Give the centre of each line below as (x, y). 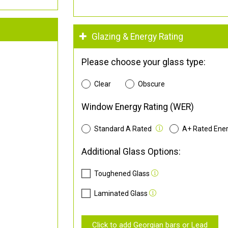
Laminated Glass (121, 193)
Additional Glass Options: (131, 151)
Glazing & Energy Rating (137, 36)
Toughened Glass (122, 173)
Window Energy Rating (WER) (138, 107)
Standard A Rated (123, 129)
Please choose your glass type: (144, 62)
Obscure (151, 84)
